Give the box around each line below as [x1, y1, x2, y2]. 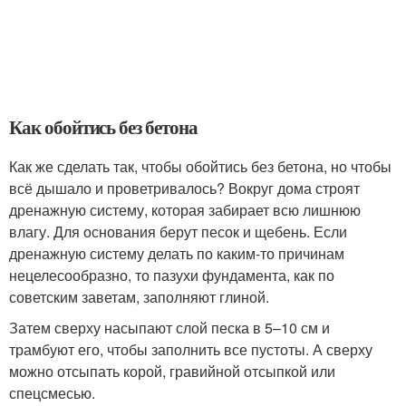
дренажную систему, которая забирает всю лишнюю [9, 199, 361, 221]
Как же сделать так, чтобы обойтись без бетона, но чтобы [9, 156, 391, 178]
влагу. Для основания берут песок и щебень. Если [9, 221, 347, 243]
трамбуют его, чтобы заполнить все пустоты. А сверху [9, 339, 372, 361]
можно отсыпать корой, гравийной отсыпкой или [9, 361, 335, 382]
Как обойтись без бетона [9, 113, 198, 141]
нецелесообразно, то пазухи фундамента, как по [9, 265, 334, 286]
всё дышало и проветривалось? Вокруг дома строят [9, 178, 360, 199]
